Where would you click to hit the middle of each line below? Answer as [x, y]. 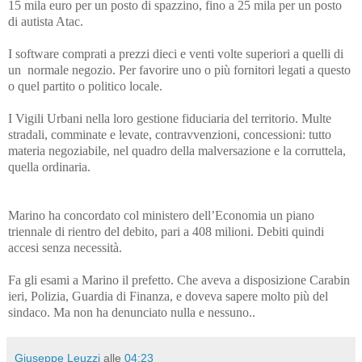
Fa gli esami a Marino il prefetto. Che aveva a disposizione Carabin [179, 280]
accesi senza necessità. [65, 247]
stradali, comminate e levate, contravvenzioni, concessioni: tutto [170, 134]
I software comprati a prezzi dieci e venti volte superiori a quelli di [176, 53]
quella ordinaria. [49, 166]
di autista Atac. [46, 21]
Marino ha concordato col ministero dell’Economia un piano [161, 215]
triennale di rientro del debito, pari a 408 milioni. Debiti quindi [166, 231]
